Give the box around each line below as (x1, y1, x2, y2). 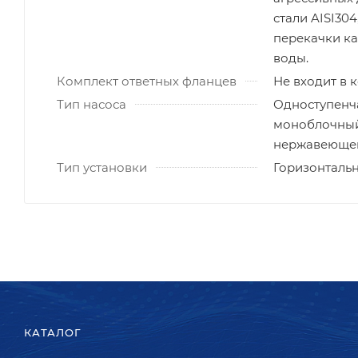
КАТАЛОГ (24, 326, 82, 339)
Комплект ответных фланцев (57, 73, 237, 89)
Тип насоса (57, 96, 126, 112)
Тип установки (57, 159, 147, 175)
